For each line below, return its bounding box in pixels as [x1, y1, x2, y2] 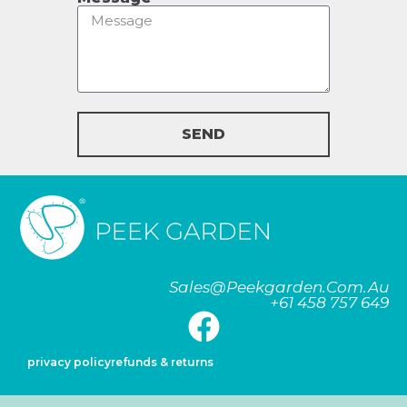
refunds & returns [111, 354, 213, 369]
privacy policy [27, 354, 111, 369]
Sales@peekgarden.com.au [169, 277, 389, 296]
